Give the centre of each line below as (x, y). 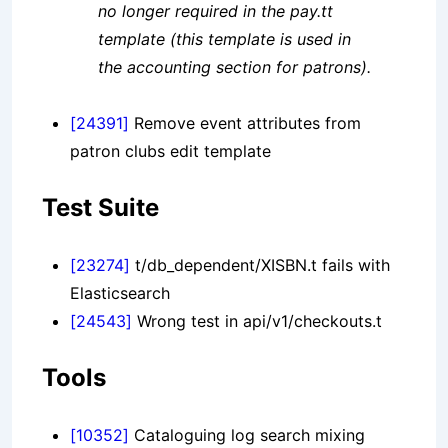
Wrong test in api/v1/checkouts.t (257, 321)
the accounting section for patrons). (234, 67)
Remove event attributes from (245, 123)
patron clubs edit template (170, 151)
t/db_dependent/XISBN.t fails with (260, 265)
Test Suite (100, 208)
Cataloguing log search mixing (247, 435)
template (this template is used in (224, 39)
